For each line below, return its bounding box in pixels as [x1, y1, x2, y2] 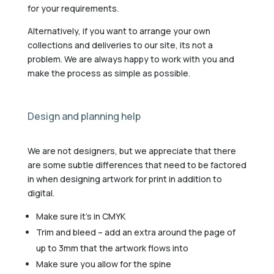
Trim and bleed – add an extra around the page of [35, 226, 235, 238]
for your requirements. [27, 2, 119, 14]
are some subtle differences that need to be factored [27, 158, 246, 171]
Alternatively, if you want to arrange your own [27, 24, 210, 37]
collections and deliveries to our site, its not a [27, 39, 213, 51]
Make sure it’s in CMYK [35, 210, 125, 222]
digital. [27, 187, 54, 199]
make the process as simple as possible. [27, 67, 190, 79]
